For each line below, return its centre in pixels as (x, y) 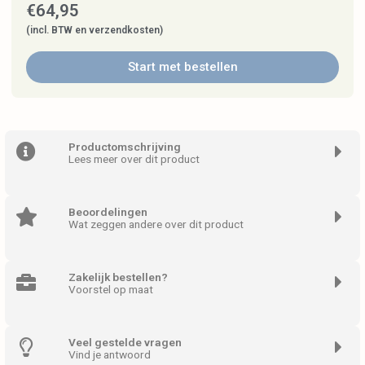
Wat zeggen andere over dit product (156, 224)
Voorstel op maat (110, 289)
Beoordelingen (108, 211)
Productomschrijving (124, 146)
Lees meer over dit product (134, 158)
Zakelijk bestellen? (118, 277)
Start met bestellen (182, 66)
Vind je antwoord (109, 354)
